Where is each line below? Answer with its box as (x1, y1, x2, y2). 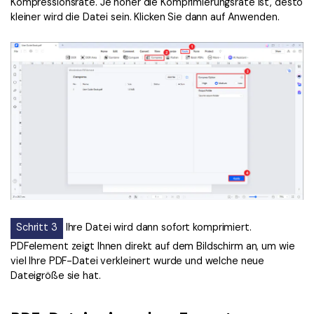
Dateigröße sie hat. (11, 268, 101, 282)
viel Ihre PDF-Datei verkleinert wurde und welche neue (11, 254, 265, 267)
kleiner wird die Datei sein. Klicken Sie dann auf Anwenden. (11, 10, 280, 23)
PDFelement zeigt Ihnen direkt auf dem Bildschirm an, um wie (11, 239, 295, 252)
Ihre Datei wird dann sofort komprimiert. (62, 220, 252, 233)
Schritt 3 (16, 220, 57, 233)
